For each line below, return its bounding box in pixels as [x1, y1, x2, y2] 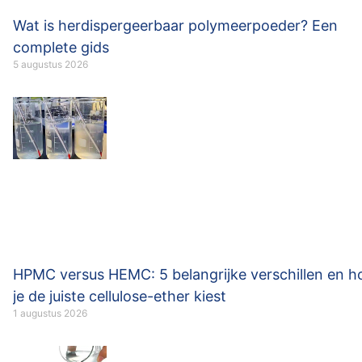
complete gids [13, 39, 109, 57]
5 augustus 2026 [13, 58, 88, 71]
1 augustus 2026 [13, 307, 87, 320]
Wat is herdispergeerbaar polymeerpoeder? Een [13, 17, 338, 35]
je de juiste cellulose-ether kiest [13, 288, 226, 305]
